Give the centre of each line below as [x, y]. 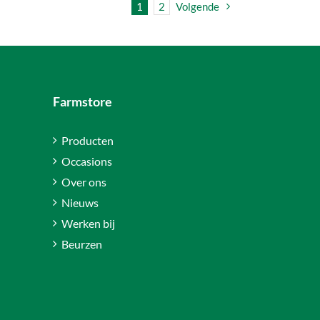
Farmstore [82, 102]
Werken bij [88, 224]
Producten [87, 141]
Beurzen [81, 244]
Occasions [86, 161]
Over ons [84, 182]
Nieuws [80, 203]
